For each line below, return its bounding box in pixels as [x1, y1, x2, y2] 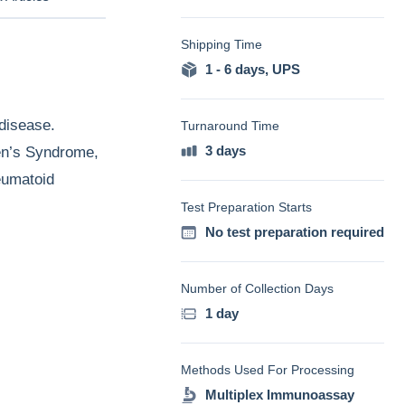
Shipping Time [181, 37, 262, 52]
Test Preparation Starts [181, 200, 312, 214]
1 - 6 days [205, 61, 265, 77]
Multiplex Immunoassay [205, 387, 354, 402]
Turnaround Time [181, 118, 279, 133]
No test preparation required [205, 224, 384, 240]
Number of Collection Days [181, 281, 334, 296]
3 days [205, 143, 246, 158]
